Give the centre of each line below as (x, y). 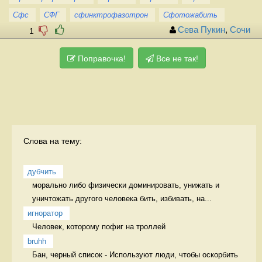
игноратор (45, 213)
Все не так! (176, 58)
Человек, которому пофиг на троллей (100, 226)
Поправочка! (101, 58)
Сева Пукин (201, 30)
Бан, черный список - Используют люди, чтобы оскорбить (135, 254)
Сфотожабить (190, 15)
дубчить (42, 171)
